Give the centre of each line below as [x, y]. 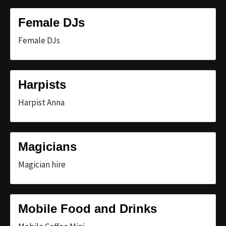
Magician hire [42, 164]
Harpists [42, 84]
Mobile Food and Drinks [88, 208]
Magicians [47, 146]
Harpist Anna [41, 102]
